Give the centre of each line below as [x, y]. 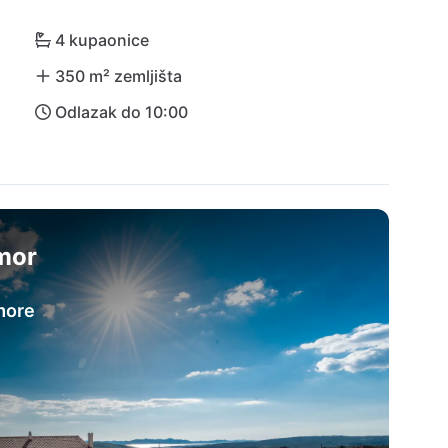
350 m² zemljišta [118, 76]
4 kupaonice [101, 40]
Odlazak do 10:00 [121, 112]
